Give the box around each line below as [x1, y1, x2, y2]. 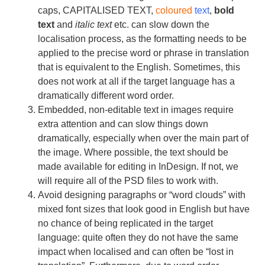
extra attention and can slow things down [38, 119, 208, 130]
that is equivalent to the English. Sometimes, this [38, 62, 240, 73]
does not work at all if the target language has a [38, 76, 235, 87]
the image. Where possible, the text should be [38, 147, 228, 158]
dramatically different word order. [38, 91, 174, 101]
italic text [75, 20, 112, 30]
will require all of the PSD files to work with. [38, 176, 218, 186]
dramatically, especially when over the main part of [38, 133, 248, 144]
